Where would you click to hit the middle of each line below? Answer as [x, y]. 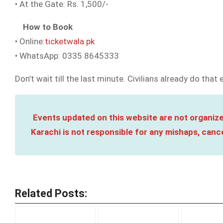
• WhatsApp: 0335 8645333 [67, 56]
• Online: [30, 41]
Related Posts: [51, 193]
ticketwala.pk [70, 41]
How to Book [48, 27]
